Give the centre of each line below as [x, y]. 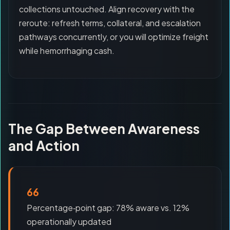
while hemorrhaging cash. [67, 51]
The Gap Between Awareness [104, 129]
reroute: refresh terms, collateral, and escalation [110, 23]
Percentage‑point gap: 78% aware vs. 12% [108, 208]
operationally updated [69, 222]
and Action [44, 146]
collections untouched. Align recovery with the [107, 9]
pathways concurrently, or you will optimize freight [114, 37]
